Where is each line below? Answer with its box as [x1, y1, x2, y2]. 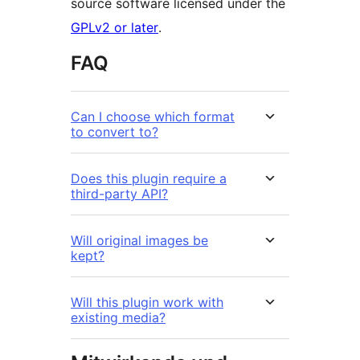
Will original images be [71, 232, 208, 249]
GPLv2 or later [71, 19, 158, 36]
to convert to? [71, 124, 158, 141]
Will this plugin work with [71, 294, 223, 311]
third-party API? [71, 186, 168, 202]
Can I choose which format [71, 108, 235, 125]
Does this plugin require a [71, 170, 227, 187]
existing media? [71, 309, 166, 326]
